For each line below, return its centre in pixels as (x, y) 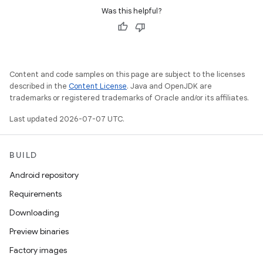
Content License (98, 86)
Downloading (34, 213)
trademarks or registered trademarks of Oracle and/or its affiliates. (129, 97)
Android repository (44, 175)
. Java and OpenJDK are (169, 86)
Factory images (38, 250)
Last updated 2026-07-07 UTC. (67, 119)
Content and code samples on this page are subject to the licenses (127, 74)
